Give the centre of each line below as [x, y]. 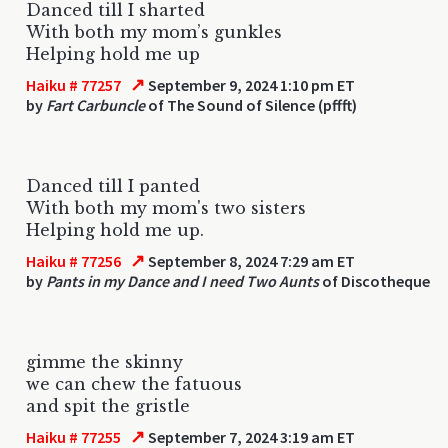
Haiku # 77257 [73, 84]
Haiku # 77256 [73, 260]
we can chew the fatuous [134, 383]
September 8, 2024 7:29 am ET [250, 260]
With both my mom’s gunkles [154, 31]
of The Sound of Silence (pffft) [251, 104]
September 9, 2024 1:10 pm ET [250, 84]
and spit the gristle [108, 405]
